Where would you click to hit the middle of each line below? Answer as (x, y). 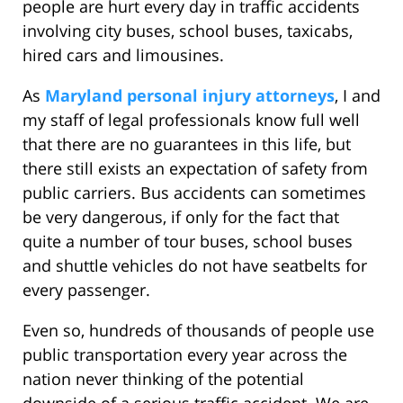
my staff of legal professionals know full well (191, 120)
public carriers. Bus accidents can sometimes (194, 193)
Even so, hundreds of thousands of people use (198, 331)
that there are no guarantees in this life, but (187, 144)
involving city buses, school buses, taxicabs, (188, 31)
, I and (358, 96)
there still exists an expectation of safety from (195, 169)
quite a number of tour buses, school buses (188, 242)
